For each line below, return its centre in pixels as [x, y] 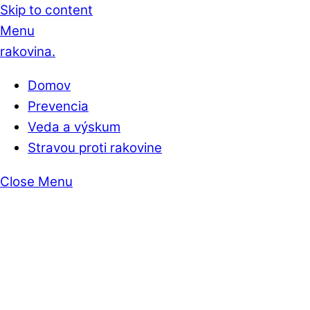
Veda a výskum [74, 127]
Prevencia [58, 106]
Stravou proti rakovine [95, 147]
